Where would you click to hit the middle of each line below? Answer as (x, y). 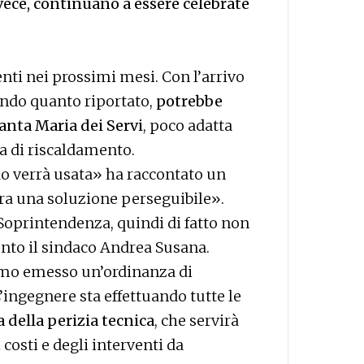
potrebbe (189, 101)
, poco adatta (188, 125)
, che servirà (197, 320)
